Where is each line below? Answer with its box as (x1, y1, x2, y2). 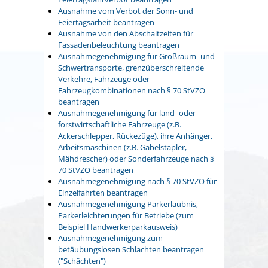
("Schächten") (58, 255, 106, 266)
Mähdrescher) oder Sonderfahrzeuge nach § (58, 153, 214, 164)
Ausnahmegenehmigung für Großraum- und (58, 50, 215, 62)
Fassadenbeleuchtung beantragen (58, 39, 179, 50)
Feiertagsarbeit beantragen (58, 16, 154, 28)
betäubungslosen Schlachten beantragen (58, 243, 204, 255)
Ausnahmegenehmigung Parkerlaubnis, (58, 198, 198, 209)
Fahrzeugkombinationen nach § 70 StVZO (58, 84, 205, 96)
